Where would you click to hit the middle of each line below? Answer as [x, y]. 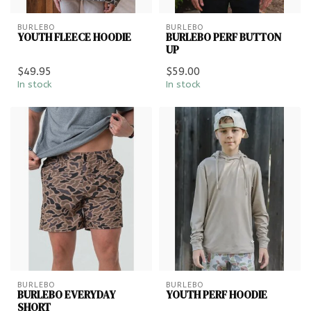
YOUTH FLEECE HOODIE [74, 37]
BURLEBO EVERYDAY [67, 294]
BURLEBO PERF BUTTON [224, 37]
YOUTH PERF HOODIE [217, 294]
